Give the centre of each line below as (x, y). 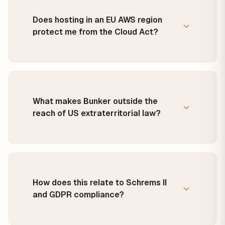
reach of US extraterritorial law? (97, 113)
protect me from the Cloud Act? (95, 32)
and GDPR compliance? (78, 195)
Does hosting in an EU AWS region (97, 20)
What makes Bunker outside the (95, 101)
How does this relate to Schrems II (100, 183)
